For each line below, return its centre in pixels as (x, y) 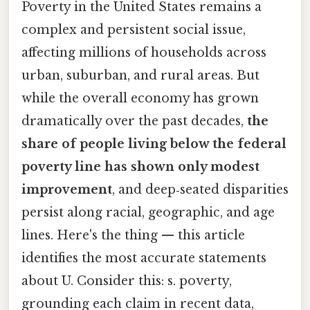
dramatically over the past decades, (134, 121)
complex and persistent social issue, (134, 29)
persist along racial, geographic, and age (148, 212)
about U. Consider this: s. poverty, (127, 281)
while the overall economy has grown (140, 98)
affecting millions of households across (144, 52)
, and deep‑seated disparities (200, 189)
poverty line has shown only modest (140, 166)
